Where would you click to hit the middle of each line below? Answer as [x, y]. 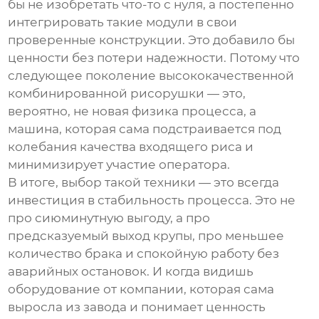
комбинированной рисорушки [106, 94]
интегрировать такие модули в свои [123, 22]
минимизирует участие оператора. [119, 165]
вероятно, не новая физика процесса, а [132, 111]
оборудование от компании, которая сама [141, 289]
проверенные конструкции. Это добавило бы [152, 40]
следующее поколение [84, 76]
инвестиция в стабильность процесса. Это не [152, 200]
